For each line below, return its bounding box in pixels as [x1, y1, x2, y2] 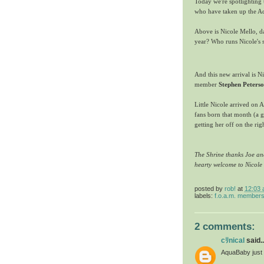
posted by [194, 184, 225, 192]
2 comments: [194, 220, 255, 232]
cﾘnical [221, 236, 245, 245]
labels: [194, 192, 214, 199]
